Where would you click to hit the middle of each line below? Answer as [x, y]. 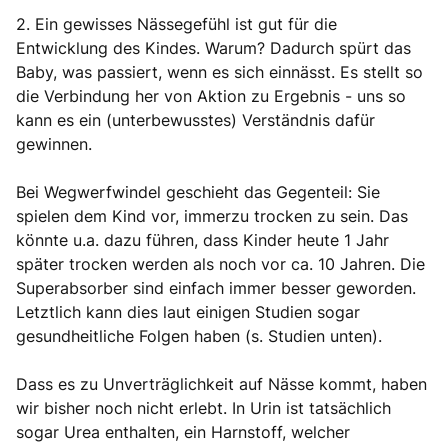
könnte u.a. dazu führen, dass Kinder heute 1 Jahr [202, 240]
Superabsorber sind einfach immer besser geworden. [216, 288]
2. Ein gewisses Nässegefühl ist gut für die [176, 24]
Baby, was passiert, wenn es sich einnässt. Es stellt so [219, 72]
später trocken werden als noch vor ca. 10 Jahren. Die [220, 264]
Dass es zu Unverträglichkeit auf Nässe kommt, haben [221, 384]
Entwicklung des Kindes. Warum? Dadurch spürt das [213, 48]
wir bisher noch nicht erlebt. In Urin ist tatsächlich [203, 408]
